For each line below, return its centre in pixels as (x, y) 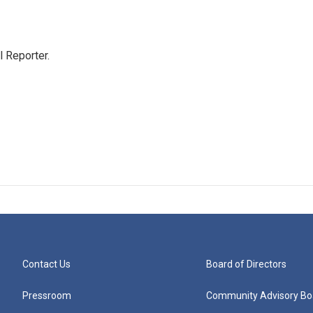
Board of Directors (247, 264)
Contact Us (46, 264)
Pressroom (47, 296)
